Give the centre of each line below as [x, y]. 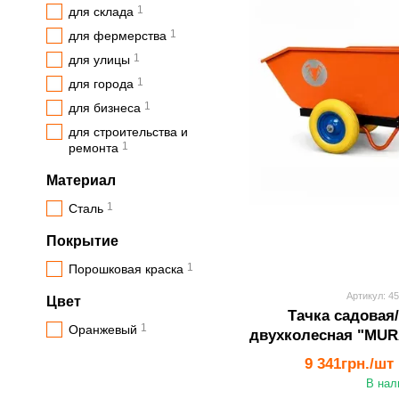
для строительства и [128, 132]
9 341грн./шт [350, 364]
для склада [101, 12]
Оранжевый [103, 330]
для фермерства [118, 36]
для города [101, 84]
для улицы [99, 60]
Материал [81, 180]
